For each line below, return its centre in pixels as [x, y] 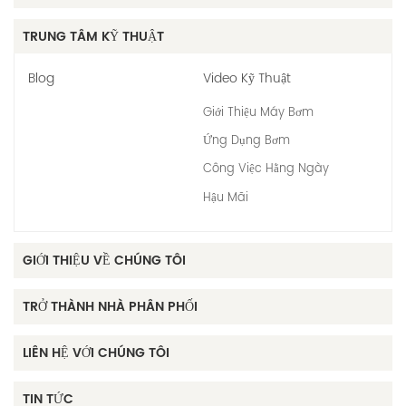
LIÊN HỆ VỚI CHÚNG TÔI [96, 353]
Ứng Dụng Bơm [246, 141]
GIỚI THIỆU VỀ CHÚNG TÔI [104, 261]
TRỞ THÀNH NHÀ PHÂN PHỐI [110, 307]
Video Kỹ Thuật [247, 78]
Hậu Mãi [226, 198]
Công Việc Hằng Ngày [266, 169]
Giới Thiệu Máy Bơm [258, 112]
